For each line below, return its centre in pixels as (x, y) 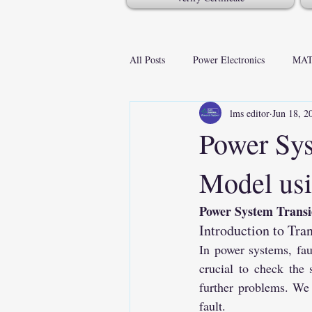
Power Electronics (229, 59)
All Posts (147, 59)
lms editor (250, 113)
